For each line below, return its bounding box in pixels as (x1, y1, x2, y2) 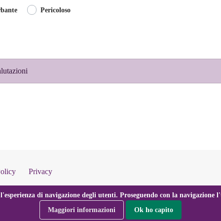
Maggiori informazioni (48, 205, 115, 214)
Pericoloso (40, 5, 71, 14)
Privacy (28, 167, 52, 176)
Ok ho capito (134, 205, 173, 214)
